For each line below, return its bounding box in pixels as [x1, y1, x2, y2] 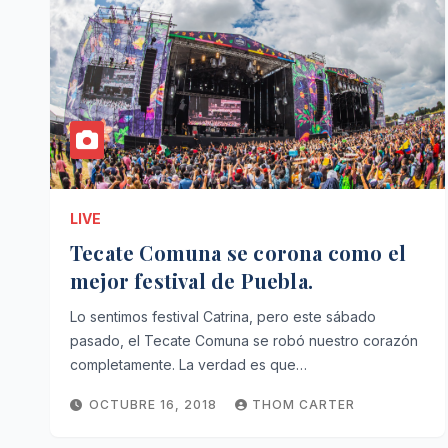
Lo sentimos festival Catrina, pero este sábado [70, 308, 376, 325]
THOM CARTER [252, 397, 355, 412]
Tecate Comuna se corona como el [70, 239, 407, 266]
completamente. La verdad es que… [70, 356, 307, 373]
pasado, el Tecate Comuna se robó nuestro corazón [70, 332, 418, 349]
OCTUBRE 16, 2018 [89, 397, 221, 412]
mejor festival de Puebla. [70, 267, 313, 294]
